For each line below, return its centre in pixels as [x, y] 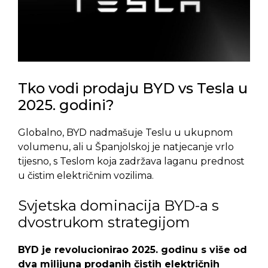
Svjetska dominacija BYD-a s [118, 206]
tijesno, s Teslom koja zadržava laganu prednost [131, 162]
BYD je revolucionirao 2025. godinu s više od [133, 250]
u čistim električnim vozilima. [86, 176]
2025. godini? [66, 105]
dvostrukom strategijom [104, 223]
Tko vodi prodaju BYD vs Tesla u [133, 89]
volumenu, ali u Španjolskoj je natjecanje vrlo [126, 147]
